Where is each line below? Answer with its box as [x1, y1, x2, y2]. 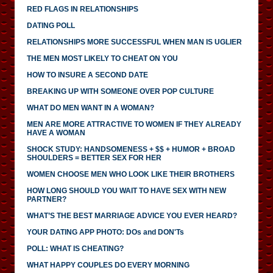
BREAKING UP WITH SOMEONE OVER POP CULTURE [27, 87, 214, 96]
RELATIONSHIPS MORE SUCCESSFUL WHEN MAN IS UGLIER [27, 37, 242, 46]
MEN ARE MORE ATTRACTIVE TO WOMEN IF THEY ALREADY [27, 119, 241, 129]
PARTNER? [27, 194, 66, 204]
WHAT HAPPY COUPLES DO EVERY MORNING [27, 260, 190, 269]
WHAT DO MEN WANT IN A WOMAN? [27, 103, 154, 112]
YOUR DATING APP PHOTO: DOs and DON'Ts [27, 227, 184, 236]
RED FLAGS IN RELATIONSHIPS [27, 4, 138, 13]
